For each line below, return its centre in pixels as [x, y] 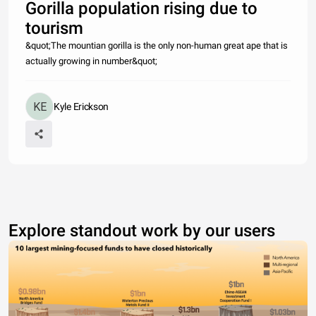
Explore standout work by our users [142, 231]
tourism [54, 29]
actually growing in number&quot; [91, 61]
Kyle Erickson [81, 107]
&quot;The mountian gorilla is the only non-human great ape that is [157, 46]
